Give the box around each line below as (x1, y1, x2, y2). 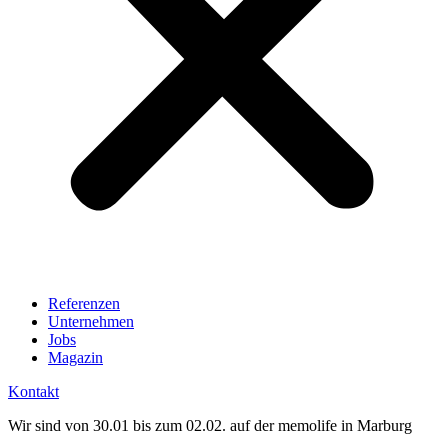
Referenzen (48, 295, 120, 312)
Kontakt (8, 383, 59, 400)
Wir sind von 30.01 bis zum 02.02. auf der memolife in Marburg (8, 417, 412, 434)
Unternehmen (48, 313, 134, 330)
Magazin (48, 349, 103, 366)
